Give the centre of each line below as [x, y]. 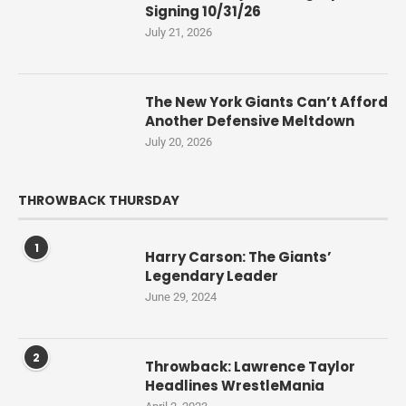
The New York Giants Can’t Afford [266, 102]
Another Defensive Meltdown [250, 121]
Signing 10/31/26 [203, 12]
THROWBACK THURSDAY [99, 201]
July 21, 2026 [179, 33]
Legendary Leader [212, 276]
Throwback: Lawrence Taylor [250, 367]
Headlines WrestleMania [235, 386]
